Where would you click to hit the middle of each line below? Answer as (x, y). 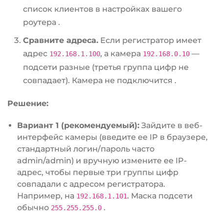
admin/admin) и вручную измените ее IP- (102, 161)
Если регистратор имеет (150, 41)
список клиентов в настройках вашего (102, 9)
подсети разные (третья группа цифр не (106, 67)
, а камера (121, 54)
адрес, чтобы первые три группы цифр (98, 173)
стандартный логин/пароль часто (86, 149)
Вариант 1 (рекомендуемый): (78, 126)
